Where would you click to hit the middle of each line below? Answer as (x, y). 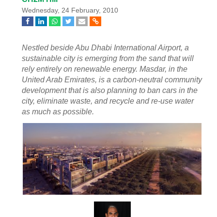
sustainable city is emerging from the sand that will (108, 58)
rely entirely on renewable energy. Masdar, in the (105, 69)
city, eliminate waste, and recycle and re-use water (108, 101)
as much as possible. (58, 112)
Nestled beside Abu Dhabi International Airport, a (105, 48)
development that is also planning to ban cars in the (110, 90)
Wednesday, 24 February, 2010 (70, 10)
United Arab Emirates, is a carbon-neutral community (112, 80)
